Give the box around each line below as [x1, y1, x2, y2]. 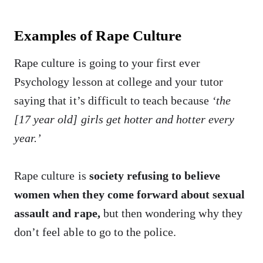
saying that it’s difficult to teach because [14, 94, 212, 107]
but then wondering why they [100, 207, 242, 220]
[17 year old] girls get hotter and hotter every [14, 113, 234, 126]
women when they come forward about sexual [14, 188, 245, 201]
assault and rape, [14, 207, 100, 220]
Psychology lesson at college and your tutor [14, 75, 223, 88]
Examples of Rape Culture [14, 27, 181, 43]
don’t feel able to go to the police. [14, 225, 177, 238]
